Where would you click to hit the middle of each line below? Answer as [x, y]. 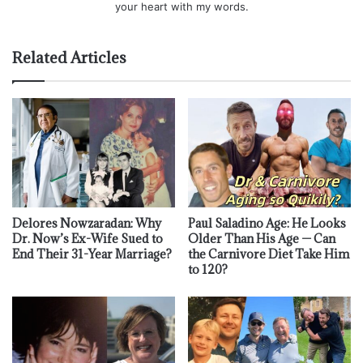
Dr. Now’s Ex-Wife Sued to [88, 238]
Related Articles [69, 58]
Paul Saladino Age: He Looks [267, 223]
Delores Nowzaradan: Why [87, 223]
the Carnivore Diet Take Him [269, 254]
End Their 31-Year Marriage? [92, 254]
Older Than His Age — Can [262, 238]
